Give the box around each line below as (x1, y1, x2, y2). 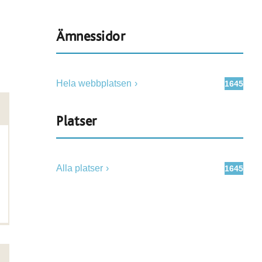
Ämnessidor (56, 30, 125, 44)
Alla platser (56, 163, 103, 173)
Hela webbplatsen (56, 78, 132, 88)
